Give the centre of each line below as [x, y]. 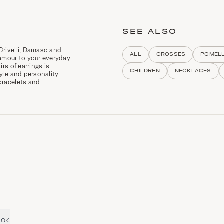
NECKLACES [193, 71]
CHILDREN [145, 71]
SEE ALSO [150, 31]
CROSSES [171, 54]
